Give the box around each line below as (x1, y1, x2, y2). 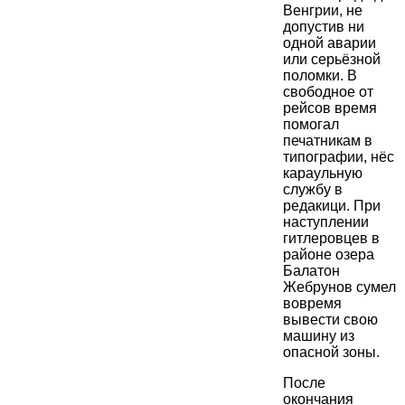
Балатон (283, 263, 340, 279)
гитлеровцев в (283, 231, 380, 247)
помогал (283, 117, 339, 133)
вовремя (283, 296, 342, 312)
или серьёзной (283, 52, 381, 68)
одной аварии (283, 35, 376, 52)
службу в (283, 182, 343, 198)
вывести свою (283, 312, 378, 328)
